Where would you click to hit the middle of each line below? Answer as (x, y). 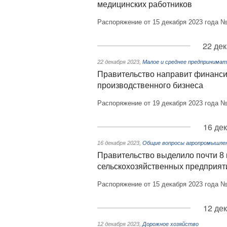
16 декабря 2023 (118, 143)
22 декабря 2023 (118, 62)
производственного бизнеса (150, 85)
